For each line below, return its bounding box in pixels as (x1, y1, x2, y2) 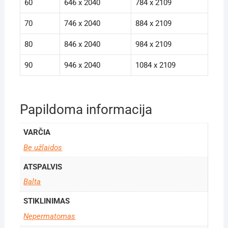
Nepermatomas (23, 211, 76, 221)
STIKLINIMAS (23, 196, 70, 206)
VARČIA (23, 128, 51, 137)
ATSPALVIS (23, 162, 63, 172)
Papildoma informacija (19, 101, 152, 117)
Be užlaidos (23, 142, 63, 152)
